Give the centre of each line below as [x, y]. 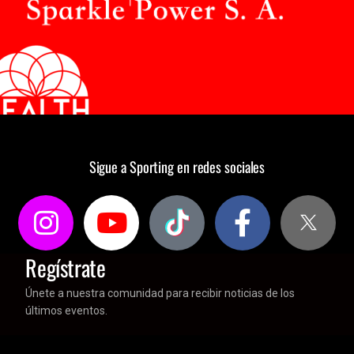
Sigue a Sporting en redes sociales [177, 166]
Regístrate [66, 267]
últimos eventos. [67, 310]
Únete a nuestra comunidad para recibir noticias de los [160, 293]
